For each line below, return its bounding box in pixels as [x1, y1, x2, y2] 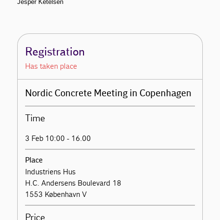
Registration [25, 45, 85, 59]
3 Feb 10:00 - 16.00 [25, 134, 91, 143]
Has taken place [25, 61, 78, 71]
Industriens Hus [25, 167, 76, 177]
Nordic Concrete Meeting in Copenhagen [25, 88, 192, 100]
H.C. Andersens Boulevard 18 [25, 178, 122, 188]
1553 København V [25, 190, 87, 199]
